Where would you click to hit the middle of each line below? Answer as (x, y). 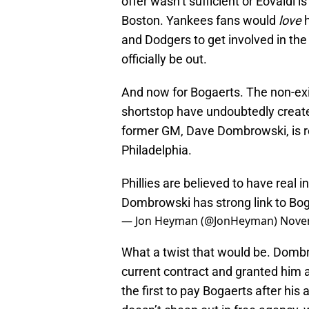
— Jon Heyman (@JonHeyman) (201, 221)
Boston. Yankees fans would (200, 21)
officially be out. (164, 59)
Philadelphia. (157, 150)
